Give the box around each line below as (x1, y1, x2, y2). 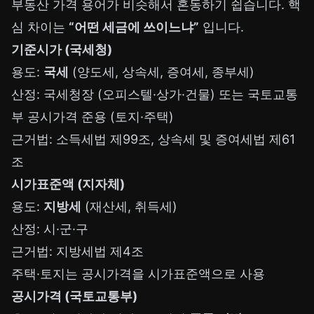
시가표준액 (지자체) (11, 177, 125, 192)
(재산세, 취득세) (81, 199, 177, 214)
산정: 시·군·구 (11, 221, 88, 237)
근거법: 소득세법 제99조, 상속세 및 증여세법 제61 (11, 132, 295, 147)
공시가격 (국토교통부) (11, 289, 137, 304)
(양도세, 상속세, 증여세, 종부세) (69, 64, 254, 80)
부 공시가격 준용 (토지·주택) (11, 109, 174, 125)
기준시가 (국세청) (11, 42, 112, 57)
